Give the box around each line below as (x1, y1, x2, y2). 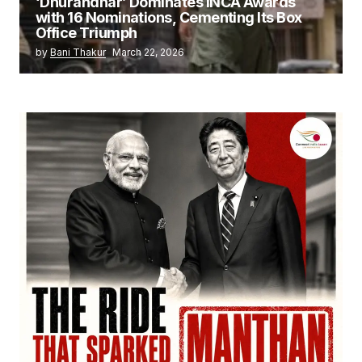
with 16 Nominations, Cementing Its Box (36, 8, 302, 26)
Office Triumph (36, 23, 137, 41)
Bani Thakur (50, 45, 106, 58)
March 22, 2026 (112, 45, 184, 58)
